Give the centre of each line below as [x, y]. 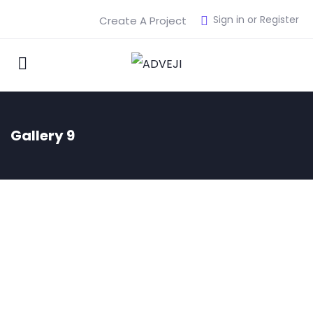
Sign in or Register [256, 20]
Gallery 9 [43, 136]
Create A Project [143, 21]
